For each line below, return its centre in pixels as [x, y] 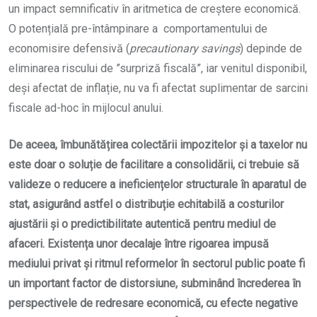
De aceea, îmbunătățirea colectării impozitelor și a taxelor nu [158, 145]
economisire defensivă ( [69, 49]
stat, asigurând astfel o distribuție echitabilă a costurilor [146, 204]
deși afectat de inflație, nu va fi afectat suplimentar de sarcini [158, 88]
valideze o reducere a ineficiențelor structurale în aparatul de [157, 185]
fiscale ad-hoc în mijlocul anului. [86, 108]
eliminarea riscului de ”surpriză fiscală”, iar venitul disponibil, [158, 69]
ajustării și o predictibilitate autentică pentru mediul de [142, 224]
